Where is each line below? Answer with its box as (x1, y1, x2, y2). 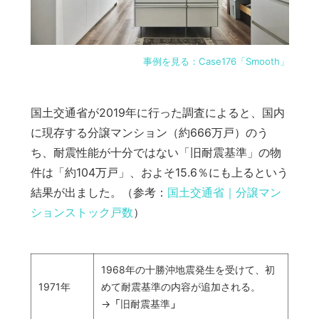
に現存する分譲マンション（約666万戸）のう (30, 125, 268, 140)
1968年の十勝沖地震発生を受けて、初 (100, 263, 275, 276)
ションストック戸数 (30, 205, 133, 220)
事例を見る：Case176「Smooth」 (142, 56, 289, 68)
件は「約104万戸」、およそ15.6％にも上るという (30, 165, 288, 180)
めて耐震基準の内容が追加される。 (100, 281, 261, 293)
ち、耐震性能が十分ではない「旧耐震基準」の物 (30, 145, 281, 160)
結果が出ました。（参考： (30, 185, 167, 200)
